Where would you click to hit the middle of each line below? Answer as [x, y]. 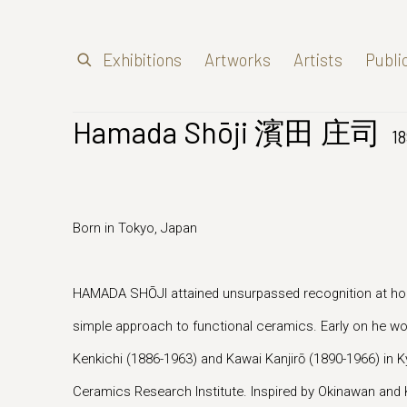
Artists [318, 60]
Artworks [238, 60]
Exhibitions [142, 60]
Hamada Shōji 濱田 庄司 [230, 132]
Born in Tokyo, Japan [135, 228]
